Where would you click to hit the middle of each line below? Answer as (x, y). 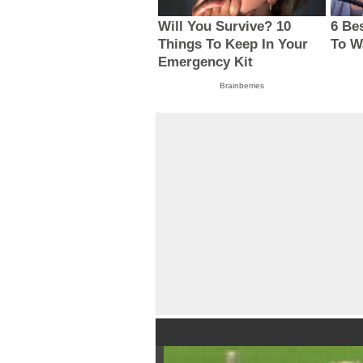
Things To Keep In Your (233, 45)
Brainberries (241, 86)
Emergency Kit (206, 62)
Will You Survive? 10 (225, 27)
